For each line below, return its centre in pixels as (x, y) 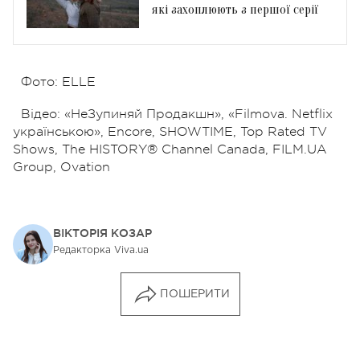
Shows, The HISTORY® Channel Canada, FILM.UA (170, 149)
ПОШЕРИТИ (194, 294)
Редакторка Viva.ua (101, 250)
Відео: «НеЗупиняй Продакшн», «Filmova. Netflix (177, 114)
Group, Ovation (61, 167)
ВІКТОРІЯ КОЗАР (102, 233)
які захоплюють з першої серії (235, 9)
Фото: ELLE (58, 82)
